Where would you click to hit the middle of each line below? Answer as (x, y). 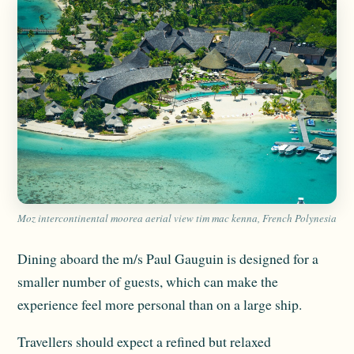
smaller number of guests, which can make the (148, 281)
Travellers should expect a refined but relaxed (144, 341)
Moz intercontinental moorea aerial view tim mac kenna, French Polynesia (177, 218)
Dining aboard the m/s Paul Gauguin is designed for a (168, 258)
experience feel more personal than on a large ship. (160, 304)
